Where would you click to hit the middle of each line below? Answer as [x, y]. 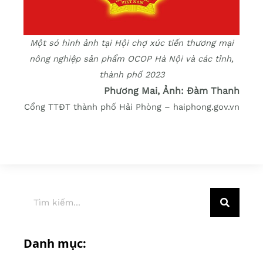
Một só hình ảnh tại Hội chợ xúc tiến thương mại [131, 43]
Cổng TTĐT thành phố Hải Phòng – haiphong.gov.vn [132, 107]
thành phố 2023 [131, 75]
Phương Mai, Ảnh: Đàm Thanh [172, 91]
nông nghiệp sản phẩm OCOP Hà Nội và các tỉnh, [131, 59]
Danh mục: [55, 244]
